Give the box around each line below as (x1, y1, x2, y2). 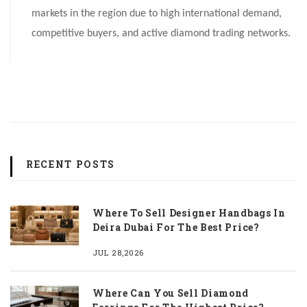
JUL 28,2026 (93, 247, 145, 258)
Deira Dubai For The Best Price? (93, 220, 260, 234)
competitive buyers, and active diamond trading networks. (32, 27, 291, 39)
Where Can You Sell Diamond (93, 286, 249, 299)
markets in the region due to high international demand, (32, 8, 282, 19)
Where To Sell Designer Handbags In (93, 206, 286, 219)
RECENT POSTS (26, 158, 116, 171)
